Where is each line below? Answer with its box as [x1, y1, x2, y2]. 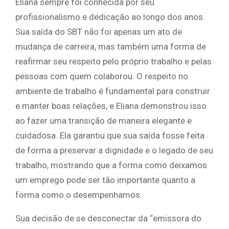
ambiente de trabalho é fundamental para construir [15, 86, 210, 97]
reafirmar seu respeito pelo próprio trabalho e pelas [15, 56, 212, 67]
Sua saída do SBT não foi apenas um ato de [15, 27, 182, 37]
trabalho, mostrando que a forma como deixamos [15, 160, 207, 171]
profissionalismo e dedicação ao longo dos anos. [15, 12, 205, 22]
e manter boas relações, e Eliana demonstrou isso [15, 101, 207, 111]
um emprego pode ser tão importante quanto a [15, 175, 195, 186]
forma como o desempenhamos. [15, 190, 142, 200]
